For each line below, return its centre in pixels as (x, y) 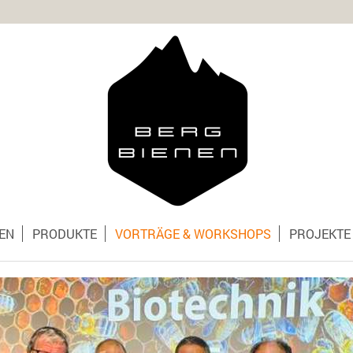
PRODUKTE (64, 234)
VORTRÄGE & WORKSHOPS (193, 234)
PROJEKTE (320, 234)
